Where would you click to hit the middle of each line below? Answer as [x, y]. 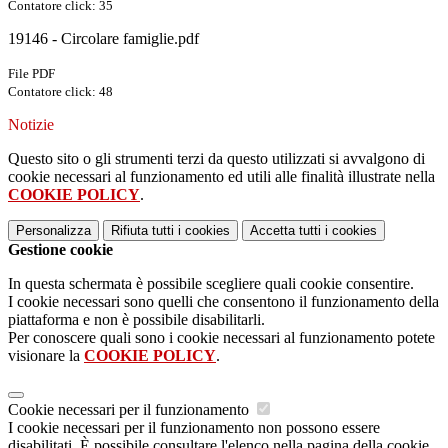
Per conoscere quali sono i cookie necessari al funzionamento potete [221, 338]
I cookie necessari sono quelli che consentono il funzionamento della [223, 302]
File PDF [31, 74]
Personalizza [53, 231]
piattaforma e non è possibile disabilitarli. [136, 320]
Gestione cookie [60, 250]
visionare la [46, 356]
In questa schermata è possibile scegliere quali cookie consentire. [211, 284]
